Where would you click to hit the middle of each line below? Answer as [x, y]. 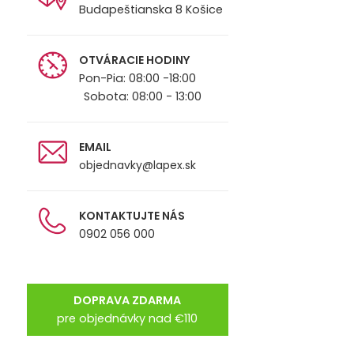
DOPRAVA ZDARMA [128, 301]
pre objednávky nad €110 [128, 319]
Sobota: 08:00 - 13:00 [114, 96]
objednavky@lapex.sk [137, 165]
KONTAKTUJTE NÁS [132, 215]
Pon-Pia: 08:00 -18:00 [137, 78]
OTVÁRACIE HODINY [134, 60]
